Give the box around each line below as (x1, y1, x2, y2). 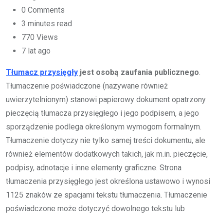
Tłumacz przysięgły (6, 68, 78, 77)
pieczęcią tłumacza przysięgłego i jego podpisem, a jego (6, 109, 199, 118)
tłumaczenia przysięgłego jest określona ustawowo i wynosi (6, 177, 210, 186)
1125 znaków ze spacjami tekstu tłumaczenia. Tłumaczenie (6, 190, 207, 200)
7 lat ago (21, 46, 51, 55)
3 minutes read (21, 19, 72, 28)
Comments (26, 5, 65, 15)
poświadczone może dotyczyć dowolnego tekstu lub (6, 204, 185, 213)
